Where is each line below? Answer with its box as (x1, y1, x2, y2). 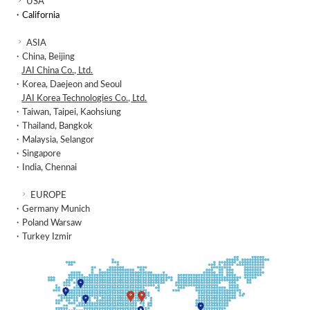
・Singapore (13, 149, 62, 159)
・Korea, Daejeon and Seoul (13, 80, 122, 90)
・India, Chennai (13, 163, 77, 173)
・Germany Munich (13, 205, 91, 215)
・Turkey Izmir (13, 232, 73, 242)
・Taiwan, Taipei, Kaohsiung (13, 108, 122, 118)
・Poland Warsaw (13, 219, 82, 228)
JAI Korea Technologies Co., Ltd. (21, 94, 147, 104)
